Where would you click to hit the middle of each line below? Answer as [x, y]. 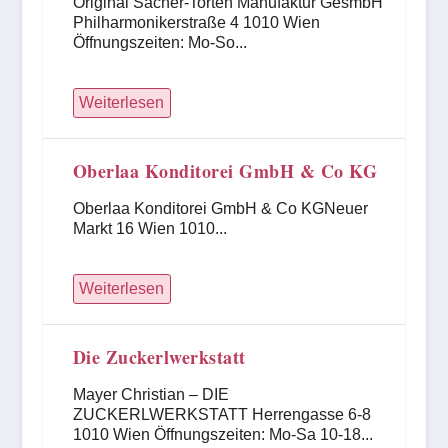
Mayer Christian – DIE [150, 394]
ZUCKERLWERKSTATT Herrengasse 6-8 [221, 414]
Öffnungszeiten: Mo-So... [159, 42]
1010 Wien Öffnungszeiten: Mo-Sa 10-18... [222, 434]
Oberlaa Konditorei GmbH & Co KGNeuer [220, 208]
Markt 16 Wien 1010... [149, 228]
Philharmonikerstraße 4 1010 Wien [196, 22]
